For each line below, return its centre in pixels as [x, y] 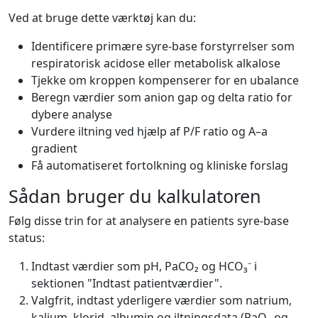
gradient [54, 148]
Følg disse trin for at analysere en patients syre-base [149, 221]
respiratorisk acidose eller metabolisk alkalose [156, 63]
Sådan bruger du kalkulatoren [135, 196]
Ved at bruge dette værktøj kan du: [102, 18]
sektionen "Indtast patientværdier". [127, 283]
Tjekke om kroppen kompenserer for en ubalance [165, 80]
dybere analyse [72, 114]
